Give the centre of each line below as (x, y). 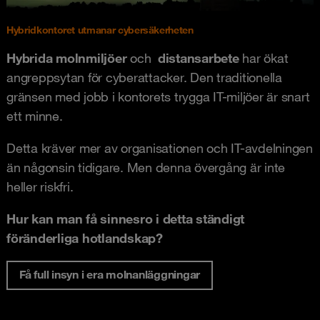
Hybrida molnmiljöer (68, 57)
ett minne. (35, 115)
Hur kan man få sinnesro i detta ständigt (125, 218)
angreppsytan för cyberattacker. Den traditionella (144, 77)
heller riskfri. (40, 186)
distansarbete (198, 57)
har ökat (264, 57)
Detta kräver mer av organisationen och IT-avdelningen (160, 147)
